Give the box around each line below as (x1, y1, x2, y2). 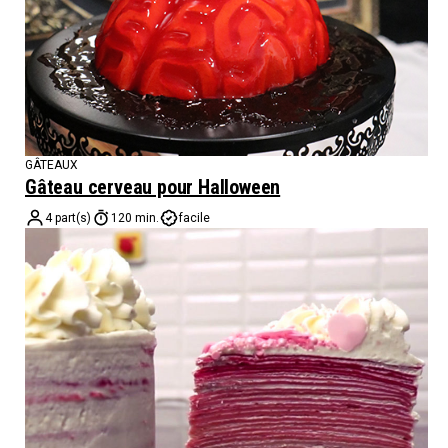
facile (179, 210, 210, 225)
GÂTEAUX (25, 157, 78, 172)
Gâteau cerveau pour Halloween (25, 174, 281, 199)
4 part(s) (45, 210, 91, 225)
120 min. (111, 210, 159, 225)
